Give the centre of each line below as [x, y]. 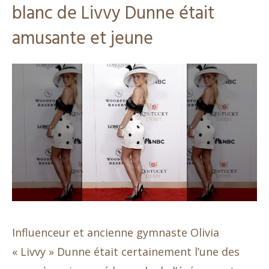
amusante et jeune [83, 39]
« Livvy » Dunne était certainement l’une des [126, 252]
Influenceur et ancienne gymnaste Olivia [116, 233]
